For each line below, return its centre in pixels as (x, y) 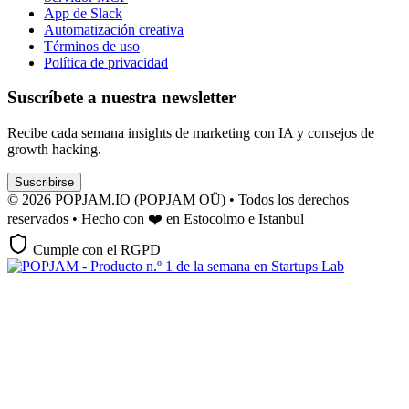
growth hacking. (54, 149)
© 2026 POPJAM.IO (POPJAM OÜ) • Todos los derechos (178, 199)
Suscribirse (44, 182)
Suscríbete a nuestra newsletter (121, 98)
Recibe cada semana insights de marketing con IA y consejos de (191, 132)
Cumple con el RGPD (97, 249)
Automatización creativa (114, 29)
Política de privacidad (106, 62)
